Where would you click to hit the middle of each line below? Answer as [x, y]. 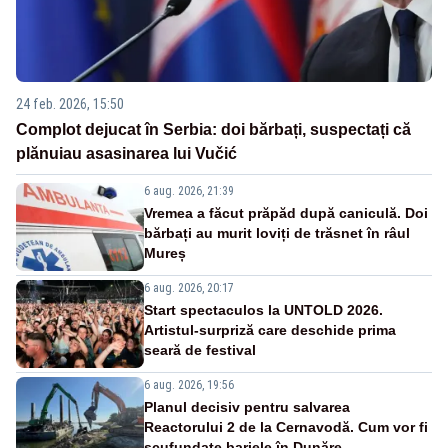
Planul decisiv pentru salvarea [247, 406]
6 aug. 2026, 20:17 [189, 287]
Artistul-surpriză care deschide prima [270, 329]
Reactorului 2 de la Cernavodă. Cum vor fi [286, 426]
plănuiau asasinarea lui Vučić [126, 153]
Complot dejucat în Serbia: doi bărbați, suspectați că [213, 129]
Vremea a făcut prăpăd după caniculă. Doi [286, 212]
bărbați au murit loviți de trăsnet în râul [277, 232]
